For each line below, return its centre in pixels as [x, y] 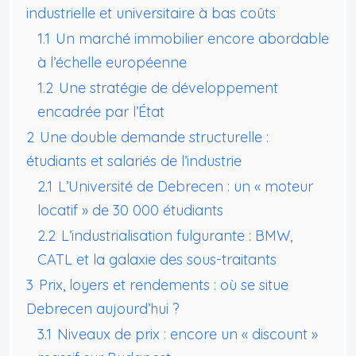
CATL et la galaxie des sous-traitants [157, 259]
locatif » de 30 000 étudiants [130, 210]
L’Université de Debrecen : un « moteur [186, 186]
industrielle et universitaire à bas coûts [151, 13]
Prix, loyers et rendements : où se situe [164, 284]
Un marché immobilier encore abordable [192, 38]
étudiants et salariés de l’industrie [134, 161]
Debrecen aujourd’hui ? [103, 308]
